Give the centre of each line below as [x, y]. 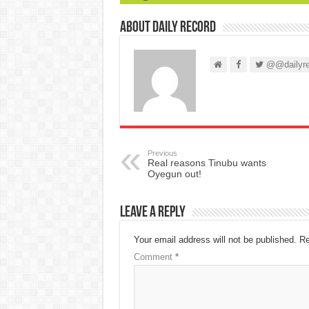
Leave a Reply [152, 212]
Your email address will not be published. [215, 239]
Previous [162, 153]
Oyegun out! [174, 173]
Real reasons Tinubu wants [207, 162]
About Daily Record [168, 28]
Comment [154, 257]
